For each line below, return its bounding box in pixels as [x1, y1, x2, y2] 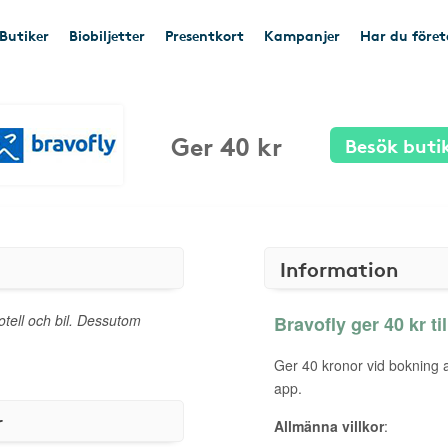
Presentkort [165, 25, 244, 45]
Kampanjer [264, 25, 340, 45]
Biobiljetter [69, 25, 145, 45]
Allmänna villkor [274, 416, 384, 436]
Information [280, 254, 398, 282]
